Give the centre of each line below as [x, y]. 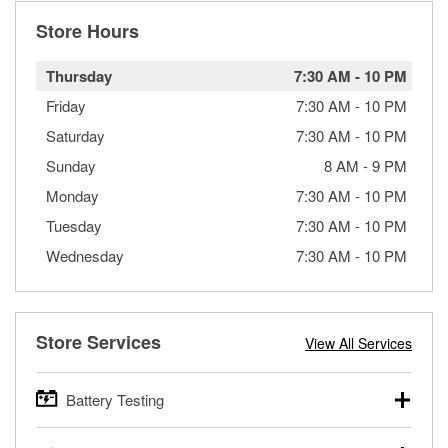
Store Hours [87, 30]
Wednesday [85, 255]
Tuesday [74, 225]
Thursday [79, 75]
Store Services [98, 341]
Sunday [71, 165]
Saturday [75, 135]
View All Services [358, 342]
